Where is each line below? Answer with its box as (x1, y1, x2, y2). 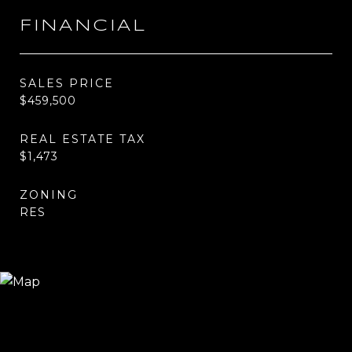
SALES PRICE (20, 76, 114, 90)
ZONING (20, 188, 78, 202)
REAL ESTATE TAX (20, 132, 145, 146)
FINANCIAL (20, 18, 147, 34)
